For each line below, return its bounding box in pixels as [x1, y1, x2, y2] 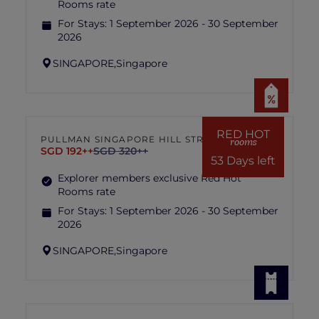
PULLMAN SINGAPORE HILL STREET [41, 134, 223, 145]
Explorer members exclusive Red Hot [58, 172, 241, 184]
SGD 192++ [41, 145, 93, 157]
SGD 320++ [93, 145, 148, 157]
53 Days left [211, 153, 276, 167]
